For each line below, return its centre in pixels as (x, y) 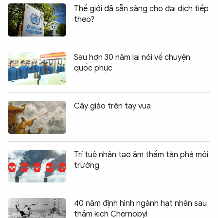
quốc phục (93, 68)
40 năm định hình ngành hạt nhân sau (140, 204)
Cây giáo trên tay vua (112, 106)
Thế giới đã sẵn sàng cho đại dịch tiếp (141, 9)
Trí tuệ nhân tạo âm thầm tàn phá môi (141, 155)
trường (87, 166)
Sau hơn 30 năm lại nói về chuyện (132, 58)
